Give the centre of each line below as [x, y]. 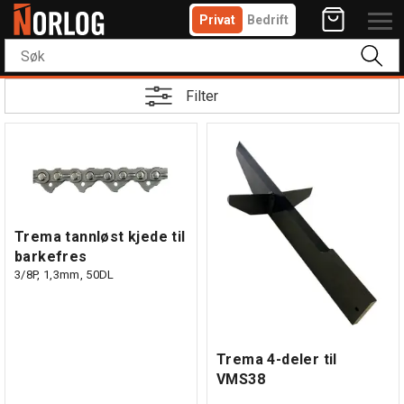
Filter [202, 96]
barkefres [51, 256]
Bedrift [268, 20]
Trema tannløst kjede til [100, 236]
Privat [217, 20]
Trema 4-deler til [277, 360]
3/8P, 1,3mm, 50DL [64, 274]
